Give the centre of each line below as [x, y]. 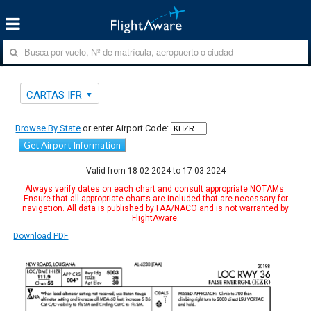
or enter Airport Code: [125, 128]
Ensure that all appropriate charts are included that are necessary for [155, 198]
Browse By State [48, 128]
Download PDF [41, 236]
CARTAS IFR [54, 95]
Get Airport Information [73, 145]
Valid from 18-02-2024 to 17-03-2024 [155, 170]
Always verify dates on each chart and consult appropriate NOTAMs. [155, 188]
